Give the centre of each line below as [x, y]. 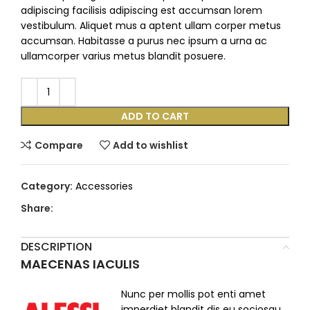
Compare [58, 145]
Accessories [104, 186]
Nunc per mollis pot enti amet [193, 294]
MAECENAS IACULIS [80, 264]
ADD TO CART [155, 117]
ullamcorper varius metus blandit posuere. [123, 56]
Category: [47, 186]
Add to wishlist [151, 145]
